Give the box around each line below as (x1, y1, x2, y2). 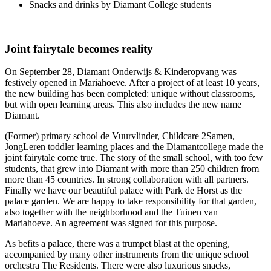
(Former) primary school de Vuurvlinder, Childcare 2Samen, (5, 131, 235, 142)
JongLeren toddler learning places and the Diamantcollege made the (5, 142, 263, 152)
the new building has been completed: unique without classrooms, (5, 88, 255, 99)
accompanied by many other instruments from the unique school (5, 249, 249, 260)
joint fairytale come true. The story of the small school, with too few (5, 152, 263, 163)
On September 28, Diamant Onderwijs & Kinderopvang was (5, 67, 237, 77)
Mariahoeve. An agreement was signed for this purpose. (5, 218, 217, 229)
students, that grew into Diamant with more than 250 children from (5, 163, 259, 174)
